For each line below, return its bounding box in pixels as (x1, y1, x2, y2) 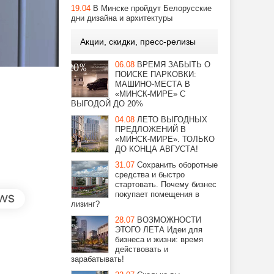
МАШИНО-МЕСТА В (115, 80, 190, 89)
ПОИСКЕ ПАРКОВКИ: (115, 70, 196, 79)
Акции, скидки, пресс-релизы (80, 37, 196, 46)
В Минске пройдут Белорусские (93, 4, 212, 13)
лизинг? (71, 199, 100, 209)
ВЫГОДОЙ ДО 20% (71, 99, 143, 108)
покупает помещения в (115, 190, 199, 199)
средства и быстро (115, 170, 185, 179)
